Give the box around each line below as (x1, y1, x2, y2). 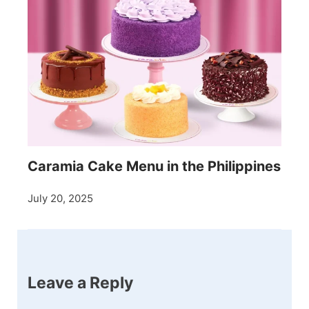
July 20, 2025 (28, 192, 93, 206)
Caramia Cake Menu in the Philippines (28, 158, 281, 175)
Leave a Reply (28, 273, 133, 293)
